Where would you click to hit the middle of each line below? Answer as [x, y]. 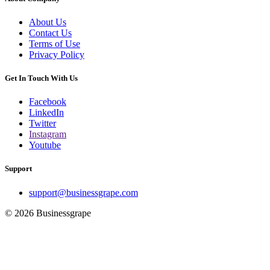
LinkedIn [46, 113]
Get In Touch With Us [41, 78]
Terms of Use [55, 43]
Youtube [45, 145]
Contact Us [50, 33]
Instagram [48, 134]
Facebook [48, 102]
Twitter [42, 124]
